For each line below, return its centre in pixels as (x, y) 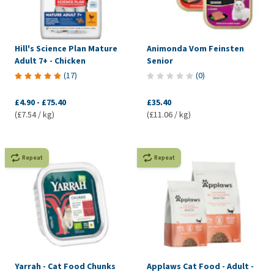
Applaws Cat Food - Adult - (200, 266)
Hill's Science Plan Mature (66, 48)
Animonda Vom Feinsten (195, 48)
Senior (160, 61)
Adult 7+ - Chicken (50, 61)
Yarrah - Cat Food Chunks (65, 266)
